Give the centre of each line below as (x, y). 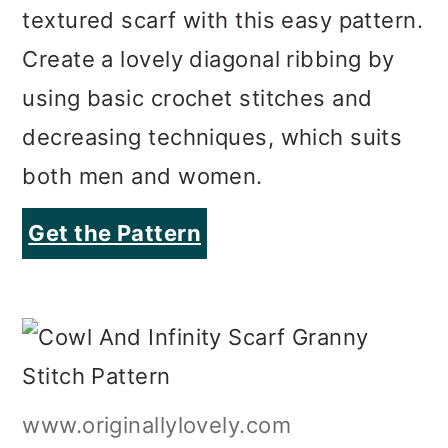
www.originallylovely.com (156, 314)
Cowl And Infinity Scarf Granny (210, 348)
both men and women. (142, 65)
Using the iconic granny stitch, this (208, 421)
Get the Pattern (114, 122)
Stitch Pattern (107, 377)
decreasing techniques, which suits (212, 26)
